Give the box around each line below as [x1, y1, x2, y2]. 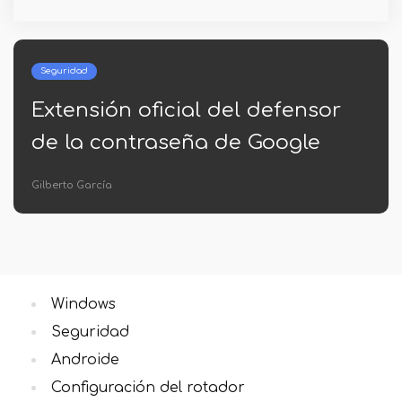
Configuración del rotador [51, 380, 245, 396]
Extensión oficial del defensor [31, 99, 341, 121]
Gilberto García [31, 179, 112, 191]
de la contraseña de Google [31, 131, 320, 153]
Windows [51, 296, 116, 312]
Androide [51, 352, 119, 368]
